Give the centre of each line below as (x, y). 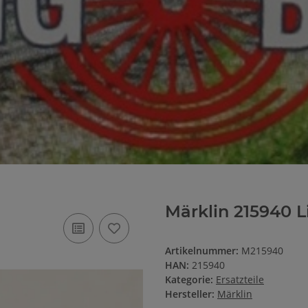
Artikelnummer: (203, 251)
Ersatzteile (240, 280)
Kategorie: (190, 280)
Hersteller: (190, 294)
